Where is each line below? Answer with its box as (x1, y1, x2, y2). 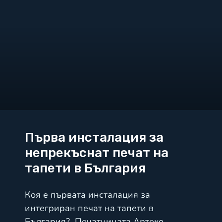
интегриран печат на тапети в (25, 202, 154, 214)
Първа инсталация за (25, 130, 164, 145)
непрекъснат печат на (25, 145, 168, 161)
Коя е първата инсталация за (25, 189, 150, 201)
